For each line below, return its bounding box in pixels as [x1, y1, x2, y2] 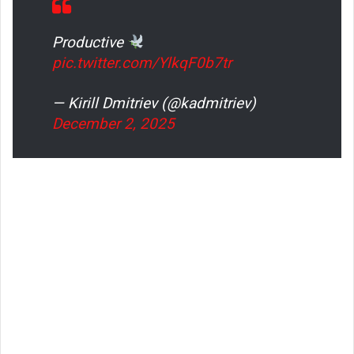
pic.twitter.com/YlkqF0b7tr [52, 53, 232, 72]
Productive [52, 32, 127, 51]
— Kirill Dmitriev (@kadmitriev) [52, 93, 256, 112]
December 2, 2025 [52, 114, 175, 133]
